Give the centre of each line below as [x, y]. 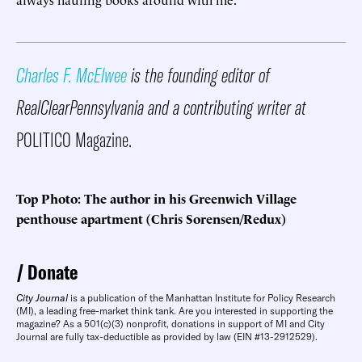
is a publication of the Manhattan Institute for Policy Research [202, 297]
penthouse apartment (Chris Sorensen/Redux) [151, 218]
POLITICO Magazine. [74, 139]
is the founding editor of [198, 74]
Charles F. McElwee [72, 74]
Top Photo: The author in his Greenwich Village [156, 198]
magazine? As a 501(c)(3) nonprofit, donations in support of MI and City [170, 323]
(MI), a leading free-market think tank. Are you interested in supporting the [175, 310]
